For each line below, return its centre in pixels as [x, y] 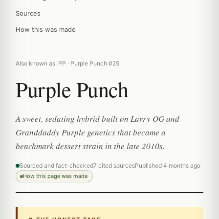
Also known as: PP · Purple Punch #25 [67, 63]
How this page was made [55, 176]
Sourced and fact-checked [56, 165]
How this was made [46, 29]
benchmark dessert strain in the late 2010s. [90, 146]
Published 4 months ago [168, 165]
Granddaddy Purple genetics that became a [91, 132]
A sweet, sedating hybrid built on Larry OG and [98, 119]
